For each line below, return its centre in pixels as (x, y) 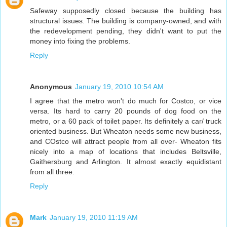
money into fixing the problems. (80, 41)
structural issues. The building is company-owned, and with (126, 21)
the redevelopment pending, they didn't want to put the (126, 31)
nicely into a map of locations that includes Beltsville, (126, 152)
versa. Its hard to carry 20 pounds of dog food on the (126, 111)
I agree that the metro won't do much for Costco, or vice (126, 101)
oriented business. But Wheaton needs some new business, (126, 131)
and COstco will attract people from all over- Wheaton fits (126, 142)
